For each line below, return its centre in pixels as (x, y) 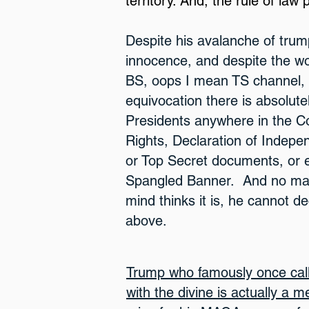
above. (146, 221)
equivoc (149, 101)
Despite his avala (178, 41)
